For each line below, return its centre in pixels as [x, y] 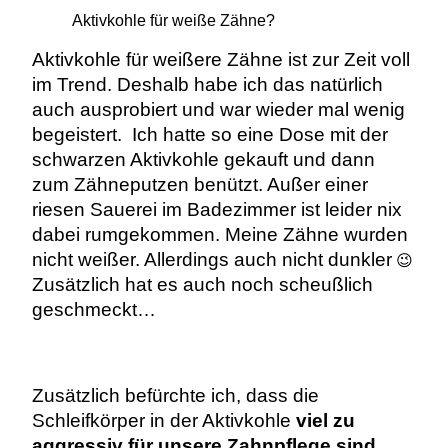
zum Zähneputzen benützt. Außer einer [199, 185]
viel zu [325, 421]
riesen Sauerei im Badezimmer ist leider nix [216, 210]
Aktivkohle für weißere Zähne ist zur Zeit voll [220, 60]
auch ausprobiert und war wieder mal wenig [218, 110]
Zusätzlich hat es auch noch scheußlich [202, 285]
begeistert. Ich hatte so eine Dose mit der [209, 135]
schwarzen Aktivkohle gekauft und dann [203, 160]
